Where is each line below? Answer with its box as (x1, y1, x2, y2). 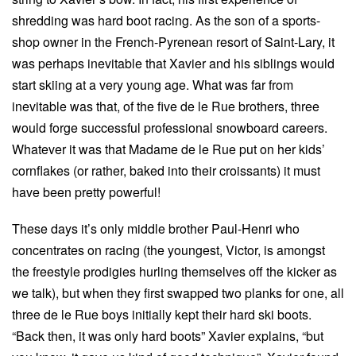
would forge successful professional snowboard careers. (12, 118, 327, 137)
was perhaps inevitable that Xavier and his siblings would (12, 53, 335, 72)
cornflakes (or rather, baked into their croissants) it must (12, 161, 320, 180)
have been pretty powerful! (12, 182, 161, 201)
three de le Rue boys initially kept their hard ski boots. (12, 305, 311, 324)
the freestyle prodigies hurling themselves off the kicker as (12, 262, 337, 281)
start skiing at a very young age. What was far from (12, 75, 293, 94)
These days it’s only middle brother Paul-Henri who (12, 219, 300, 238)
